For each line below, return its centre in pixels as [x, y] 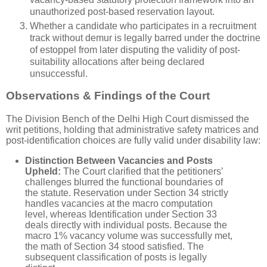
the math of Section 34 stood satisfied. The [114, 247]
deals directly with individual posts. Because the [126, 225]
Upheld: [44, 172]
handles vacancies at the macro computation [119, 204]
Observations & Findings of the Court [108, 96]
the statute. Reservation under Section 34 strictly [127, 193]
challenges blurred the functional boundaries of [124, 182]
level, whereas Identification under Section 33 [121, 215]
